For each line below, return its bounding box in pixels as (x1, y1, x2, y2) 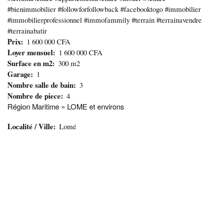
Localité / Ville (7, 121, 53, 132)
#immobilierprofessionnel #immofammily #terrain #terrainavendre (7, 15, 202, 25)
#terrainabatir (7, 26, 47, 36)
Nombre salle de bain (7, 79, 74, 91)
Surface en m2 (7, 58, 52, 69)
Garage (7, 69, 31, 80)
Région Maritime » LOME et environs (7, 101, 124, 112)
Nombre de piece (7, 90, 61, 102)
